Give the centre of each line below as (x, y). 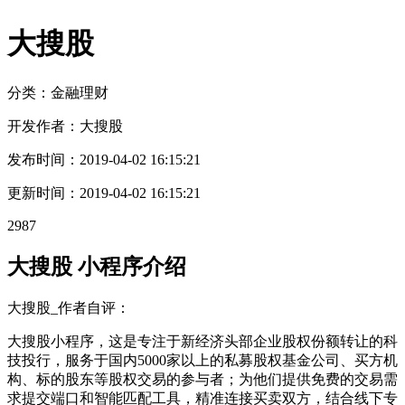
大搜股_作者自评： (69, 307)
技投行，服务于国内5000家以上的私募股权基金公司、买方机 (202, 360)
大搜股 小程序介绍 (97, 266)
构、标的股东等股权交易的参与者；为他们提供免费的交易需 (202, 379)
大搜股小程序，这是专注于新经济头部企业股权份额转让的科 (202, 341)
